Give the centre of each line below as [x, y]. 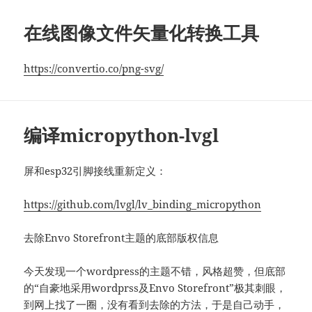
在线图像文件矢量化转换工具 [142, 33]
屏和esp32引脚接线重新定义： [95, 170]
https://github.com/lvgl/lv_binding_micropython [143, 204]
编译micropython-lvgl [122, 135]
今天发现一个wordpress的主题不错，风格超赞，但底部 [155, 271]
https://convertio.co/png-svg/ [94, 68]
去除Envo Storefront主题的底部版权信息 [122, 237]
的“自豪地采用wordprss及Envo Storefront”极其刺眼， [155, 287]
